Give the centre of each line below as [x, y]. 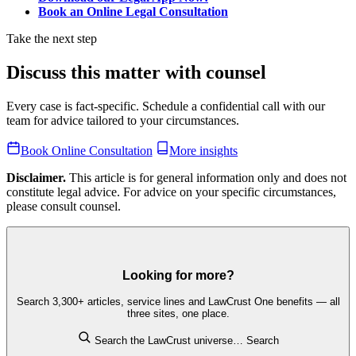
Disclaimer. [36, 177]
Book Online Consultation [86, 150]
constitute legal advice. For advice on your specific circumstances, [171, 192]
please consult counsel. [64, 206]
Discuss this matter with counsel [136, 73]
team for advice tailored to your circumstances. [123, 121]
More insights [204, 150]
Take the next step [52, 39]
